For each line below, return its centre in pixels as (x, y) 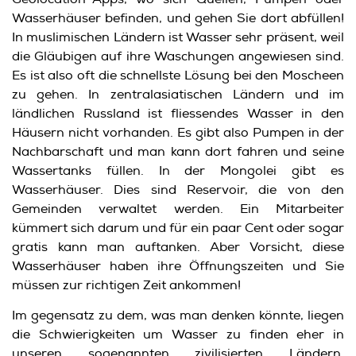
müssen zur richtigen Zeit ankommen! (126, 285)
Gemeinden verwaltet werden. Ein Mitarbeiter (178, 209)
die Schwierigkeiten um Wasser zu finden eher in (178, 334)
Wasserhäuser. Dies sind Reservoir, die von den (178, 190)
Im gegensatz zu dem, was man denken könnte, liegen (178, 315)
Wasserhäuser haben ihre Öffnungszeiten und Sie (178, 266)
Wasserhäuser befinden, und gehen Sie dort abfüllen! (178, 18)
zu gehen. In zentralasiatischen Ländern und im (178, 94)
